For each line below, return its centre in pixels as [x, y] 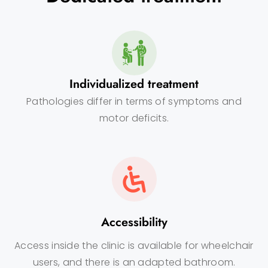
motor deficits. [134, 118]
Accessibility [134, 222]
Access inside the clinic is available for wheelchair [134, 245]
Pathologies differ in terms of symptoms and [134, 101]
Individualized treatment [134, 84]
